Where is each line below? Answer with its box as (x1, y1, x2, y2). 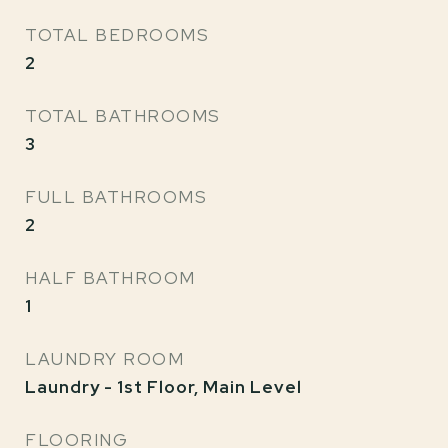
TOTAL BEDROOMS (25, 24, 209, 46)
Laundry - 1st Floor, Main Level (25, 376, 302, 398)
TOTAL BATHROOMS (25, 105, 221, 127)
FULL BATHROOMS (25, 186, 207, 208)
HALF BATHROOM (25, 267, 196, 289)
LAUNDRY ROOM (25, 348, 184, 370)
